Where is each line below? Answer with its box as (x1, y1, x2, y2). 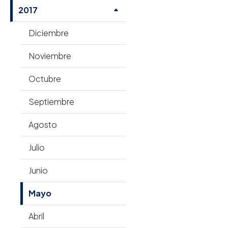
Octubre (28, 73, 61, 84)
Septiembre (28, 96, 74, 107)
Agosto (28, 119, 57, 130)
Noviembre (28, 50, 71, 61)
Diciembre (28, 27, 69, 38)
